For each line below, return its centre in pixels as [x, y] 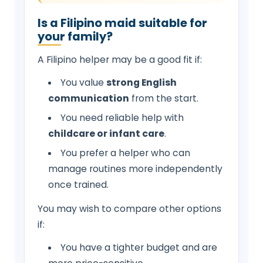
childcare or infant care [106, 133]
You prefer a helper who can [126, 153]
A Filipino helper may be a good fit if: [120, 59]
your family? [75, 36]
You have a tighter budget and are [139, 247]
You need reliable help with [122, 117]
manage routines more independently [135, 168]
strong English [142, 82]
